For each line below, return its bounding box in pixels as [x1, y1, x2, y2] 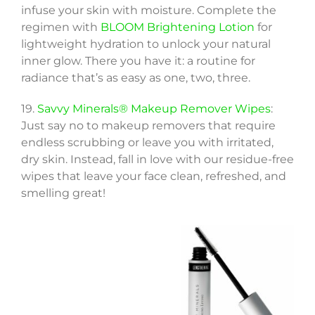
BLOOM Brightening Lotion [100, 20, 255, 34]
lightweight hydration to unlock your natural [20, 37, 271, 51]
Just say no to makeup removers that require [20, 119, 276, 133]
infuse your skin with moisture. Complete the [20, 4, 276, 18]
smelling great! [20, 186, 105, 200]
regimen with [20, 20, 101, 34]
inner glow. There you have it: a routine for [20, 54, 255, 68]
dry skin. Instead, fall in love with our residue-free [20, 153, 294, 167]
